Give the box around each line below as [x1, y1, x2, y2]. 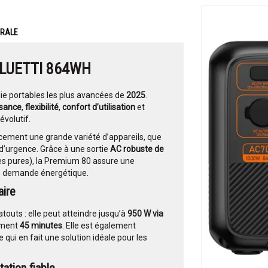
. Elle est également [62, 221, 136, 231]
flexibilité [25, 102, 59, 112]
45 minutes [20, 221, 62, 231]
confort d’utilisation [62, 102, 135, 112]
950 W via [127, 209, 163, 219]
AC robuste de [110, 144, 164, 154]
